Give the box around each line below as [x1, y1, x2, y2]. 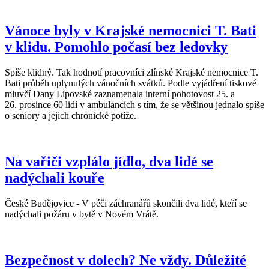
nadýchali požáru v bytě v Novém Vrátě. [5, 208, 159, 219]
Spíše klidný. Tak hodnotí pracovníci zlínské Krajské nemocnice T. [5, 67, 258, 77]
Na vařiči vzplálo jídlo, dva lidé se [5, 153, 213, 169]
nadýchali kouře [5, 169, 104, 186]
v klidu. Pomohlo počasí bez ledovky [5, 39, 228, 55]
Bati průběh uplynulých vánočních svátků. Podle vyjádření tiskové [5, 77, 256, 88]
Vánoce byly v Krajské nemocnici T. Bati [5, 23, 256, 39]
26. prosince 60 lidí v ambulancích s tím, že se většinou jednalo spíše [5, 99, 264, 110]
